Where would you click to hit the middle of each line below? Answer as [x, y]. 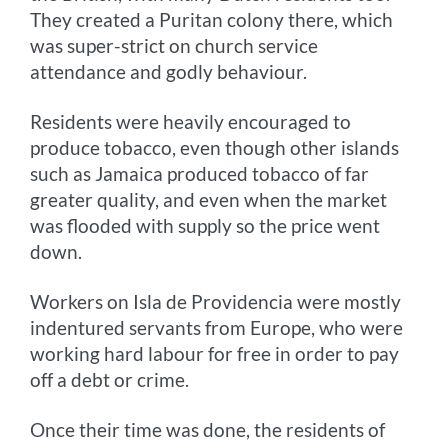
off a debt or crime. [110, 380]
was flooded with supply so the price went [205, 226]
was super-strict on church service [174, 46]
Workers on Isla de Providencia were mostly [216, 302]
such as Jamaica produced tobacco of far [200, 174]
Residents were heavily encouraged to [191, 122]
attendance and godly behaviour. [169, 72]
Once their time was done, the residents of [208, 430]
